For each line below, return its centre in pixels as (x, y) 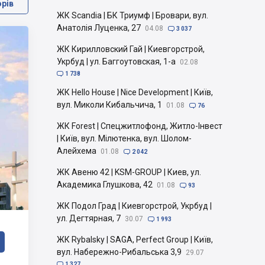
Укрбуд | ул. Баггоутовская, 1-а (116, 62)
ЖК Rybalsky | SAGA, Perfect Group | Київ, (135, 240)
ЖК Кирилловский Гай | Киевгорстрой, (131, 49)
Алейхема (77, 151)
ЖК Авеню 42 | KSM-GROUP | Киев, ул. (129, 172)
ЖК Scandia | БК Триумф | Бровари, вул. (132, 15)
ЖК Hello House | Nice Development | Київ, (135, 92)
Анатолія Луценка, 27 (99, 28)
